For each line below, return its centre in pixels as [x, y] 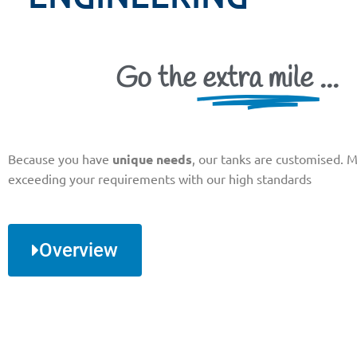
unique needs [152, 159]
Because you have [60, 158]
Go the [159, 78]
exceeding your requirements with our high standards [160, 178]
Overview [78, 250]
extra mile [258, 78]
